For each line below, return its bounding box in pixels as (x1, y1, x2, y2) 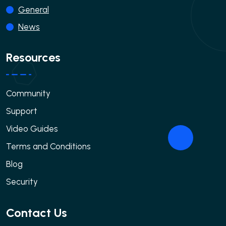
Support (6, 105, 37, 116)
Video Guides (6, 123, 58, 134)
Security (6, 176, 38, 187)
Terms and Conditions (6, 141, 91, 151)
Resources (6, 49, 61, 65)
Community (6, 88, 50, 98)
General (18, 4, 49, 15)
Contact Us (6, 205, 67, 220)
